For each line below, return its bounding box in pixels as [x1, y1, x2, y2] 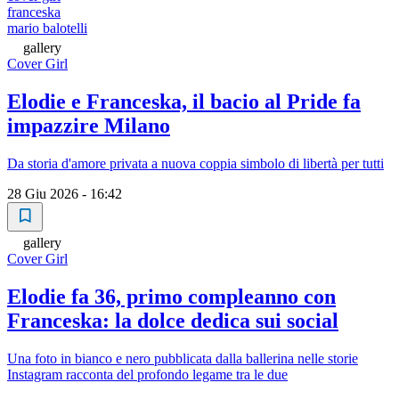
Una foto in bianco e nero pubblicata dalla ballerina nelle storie [7, 350, 358, 366]
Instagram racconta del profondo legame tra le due [7, 366, 288, 382]
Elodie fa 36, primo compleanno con [7, 284, 336, 308]
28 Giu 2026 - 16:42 [7, 185, 122, 201]
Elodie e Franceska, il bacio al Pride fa [7, 90, 361, 114]
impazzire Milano [7, 114, 170, 138]
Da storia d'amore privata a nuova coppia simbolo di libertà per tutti [7, 155, 384, 171]
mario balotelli [7, 20, 87, 37]
